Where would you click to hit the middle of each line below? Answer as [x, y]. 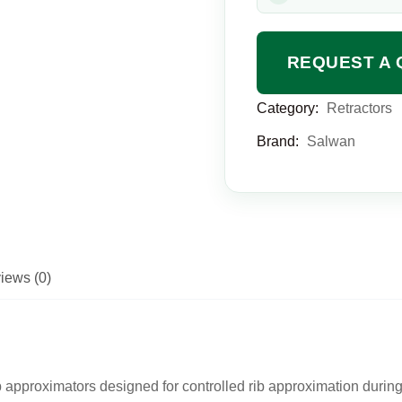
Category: [289, 108]
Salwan [331, 141]
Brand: [279, 141]
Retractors [359, 108]
